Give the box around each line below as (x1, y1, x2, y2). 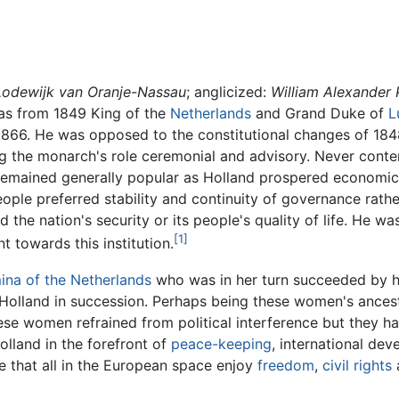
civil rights (322, 355, 392, 374)
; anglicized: (186, 83, 271, 102)
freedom (257, 355, 314, 374)
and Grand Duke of (251, 104, 388, 123)
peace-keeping (171, 334, 272, 353)
